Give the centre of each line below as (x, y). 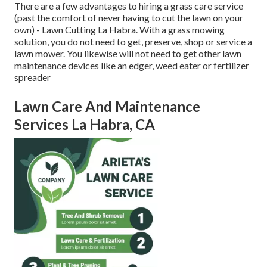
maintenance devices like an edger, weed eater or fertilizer (132, 66)
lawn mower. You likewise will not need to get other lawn (128, 54)
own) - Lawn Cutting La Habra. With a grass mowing (119, 30)
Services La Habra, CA (85, 125)
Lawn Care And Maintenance (107, 107)
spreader (32, 77)
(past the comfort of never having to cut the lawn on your (129, 18)
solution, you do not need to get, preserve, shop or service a (133, 42)
